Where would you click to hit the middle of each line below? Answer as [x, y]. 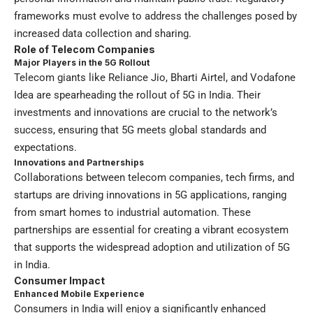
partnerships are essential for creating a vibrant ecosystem [151, 230]
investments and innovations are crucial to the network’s [146, 113]
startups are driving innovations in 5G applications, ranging [150, 195]
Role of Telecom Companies [85, 50]
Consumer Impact [59, 281]
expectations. [45, 148]
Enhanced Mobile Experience [79, 294]
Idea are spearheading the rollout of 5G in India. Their [137, 95]
